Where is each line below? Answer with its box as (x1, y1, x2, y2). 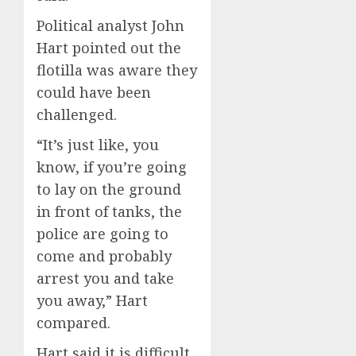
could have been (37, 82, 151, 102)
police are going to (37, 223, 168, 243)
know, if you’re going (37, 157, 187, 176)
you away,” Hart (37, 290, 148, 310)
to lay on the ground (37, 179, 181, 199)
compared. (37, 312, 110, 332)
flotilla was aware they (37, 60, 197, 79)
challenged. (37, 104, 117, 124)
